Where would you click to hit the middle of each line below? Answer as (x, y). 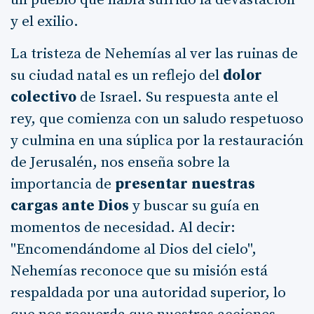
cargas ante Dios (70, 206)
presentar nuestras (185, 184)
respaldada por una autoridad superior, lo (148, 293)
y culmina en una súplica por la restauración (157, 141)
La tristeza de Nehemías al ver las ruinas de (154, 54)
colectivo (43, 97)
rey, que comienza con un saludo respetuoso (157, 119)
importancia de (63, 184)
